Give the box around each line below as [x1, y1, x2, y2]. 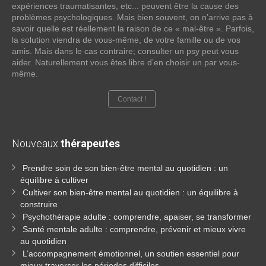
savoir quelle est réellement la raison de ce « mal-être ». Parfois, [12, 24, 254, 33]
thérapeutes [61, 137, 120, 150]
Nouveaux [12, 137, 61, 150]
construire [20, 199, 58, 209]
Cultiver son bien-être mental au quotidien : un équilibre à [23, 188, 238, 197]
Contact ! [117, 95, 146, 103]
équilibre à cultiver [20, 175, 88, 185]
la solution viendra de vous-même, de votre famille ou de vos [12, 35, 240, 45]
